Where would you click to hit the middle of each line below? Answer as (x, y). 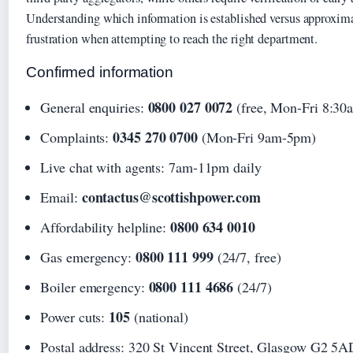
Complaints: (77, 137)
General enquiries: (94, 108)
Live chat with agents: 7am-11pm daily (151, 167)
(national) (159, 317)
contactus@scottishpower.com (171, 197)
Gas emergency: (88, 257)
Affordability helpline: (105, 227)
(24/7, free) (247, 257)
